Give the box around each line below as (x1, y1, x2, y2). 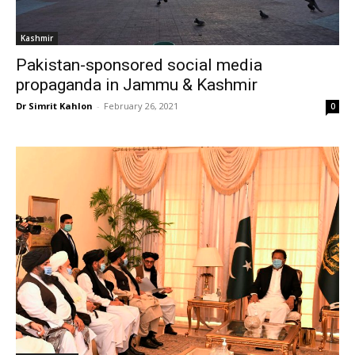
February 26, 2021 (104, 99, 178, 112)
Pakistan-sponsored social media (16, 55, 262, 74)
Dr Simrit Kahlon (16, 99, 93, 112)
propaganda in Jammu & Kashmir (16, 74, 258, 94)
